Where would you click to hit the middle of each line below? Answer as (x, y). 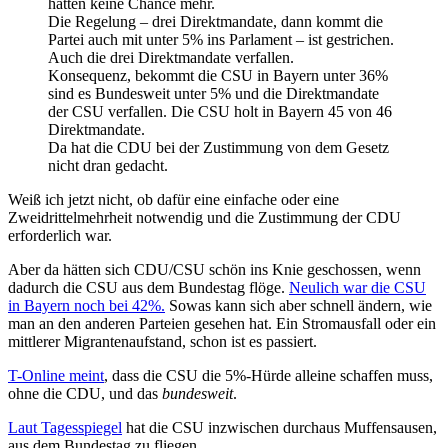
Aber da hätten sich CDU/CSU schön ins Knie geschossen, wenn (214, 270)
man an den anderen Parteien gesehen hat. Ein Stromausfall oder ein (222, 324)
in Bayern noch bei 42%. (86, 306)
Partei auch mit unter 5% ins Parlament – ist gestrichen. (221, 40)
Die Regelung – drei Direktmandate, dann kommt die (215, 22)
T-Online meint (56, 376)
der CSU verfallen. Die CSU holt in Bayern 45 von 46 (220, 112)
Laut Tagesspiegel (65, 428)
